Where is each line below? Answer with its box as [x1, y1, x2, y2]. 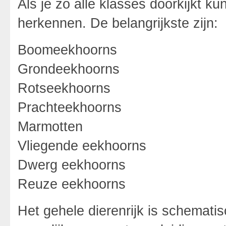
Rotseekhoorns [18, 80, 110, 96]
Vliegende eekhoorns [18, 138, 146, 153]
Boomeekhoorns [18, 42, 117, 58]
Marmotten [18, 119, 83, 134]
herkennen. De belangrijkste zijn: [18, 15, 218, 31]
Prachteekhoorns [18, 99, 122, 115]
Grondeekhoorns [18, 61, 120, 77]
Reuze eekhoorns [18, 176, 126, 192]
